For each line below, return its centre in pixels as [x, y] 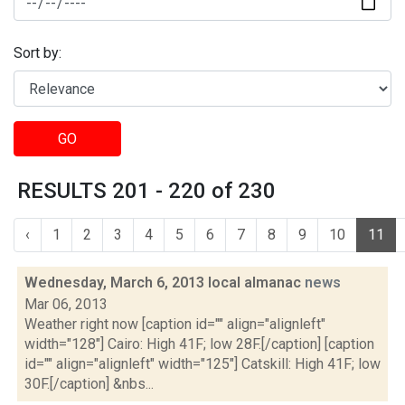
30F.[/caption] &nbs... [89, 384]
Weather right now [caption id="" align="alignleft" [175, 324]
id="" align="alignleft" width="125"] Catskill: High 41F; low [202, 364]
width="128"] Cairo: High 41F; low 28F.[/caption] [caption [199, 344]
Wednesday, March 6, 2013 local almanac [165, 283]
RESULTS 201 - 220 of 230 [146, 191]
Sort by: [38, 53]
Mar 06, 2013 [66, 304]
